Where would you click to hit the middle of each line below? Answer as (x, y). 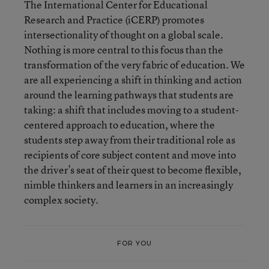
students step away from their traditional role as (130, 140)
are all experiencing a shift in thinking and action (133, 80)
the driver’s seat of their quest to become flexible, (133, 170)
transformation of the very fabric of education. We (134, 65)
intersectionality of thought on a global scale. (124, 35)
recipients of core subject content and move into (130, 155)
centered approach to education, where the (119, 125)
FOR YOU (134, 243)
